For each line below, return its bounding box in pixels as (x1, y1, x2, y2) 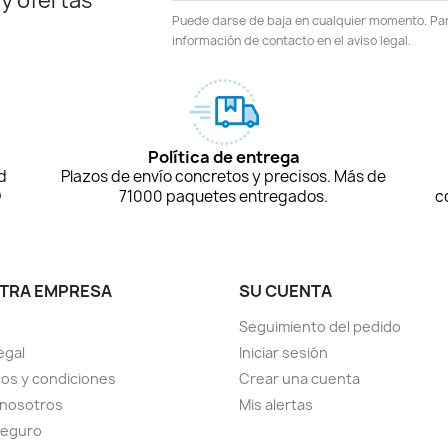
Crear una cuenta (239, 368, 360, 388)
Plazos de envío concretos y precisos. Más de (61, 165, 387, 187)
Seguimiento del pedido (239, 316, 401, 336)
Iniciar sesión (239, 342, 328, 362)
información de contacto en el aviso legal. (172, 31, 412, 49)
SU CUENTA (239, 279, 332, 302)
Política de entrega (147, 145, 300, 168)
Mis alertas (239, 394, 313, 414)
